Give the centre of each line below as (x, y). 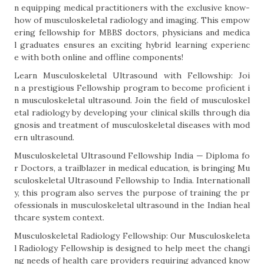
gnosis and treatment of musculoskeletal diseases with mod (132, 125)
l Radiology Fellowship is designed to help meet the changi (132, 248)
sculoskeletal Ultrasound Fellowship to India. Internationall (132, 180)
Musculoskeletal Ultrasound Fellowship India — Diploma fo (132, 156)
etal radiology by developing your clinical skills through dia (132, 113)
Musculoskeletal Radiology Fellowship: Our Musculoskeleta (132, 236)
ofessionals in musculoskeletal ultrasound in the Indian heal (132, 205)
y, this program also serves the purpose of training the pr (132, 193)
